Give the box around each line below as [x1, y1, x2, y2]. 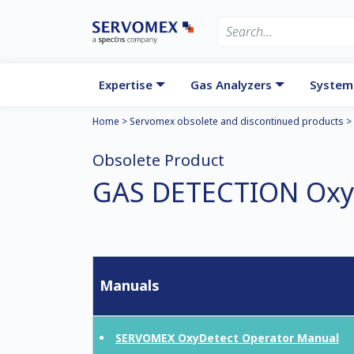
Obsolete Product [92, 149, 224, 171]
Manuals [100, 276, 160, 295]
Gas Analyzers [190, 77, 273, 92]
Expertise [99, 77, 153, 92]
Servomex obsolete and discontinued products [130, 115, 344, 128]
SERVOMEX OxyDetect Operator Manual [115, 330, 339, 345]
